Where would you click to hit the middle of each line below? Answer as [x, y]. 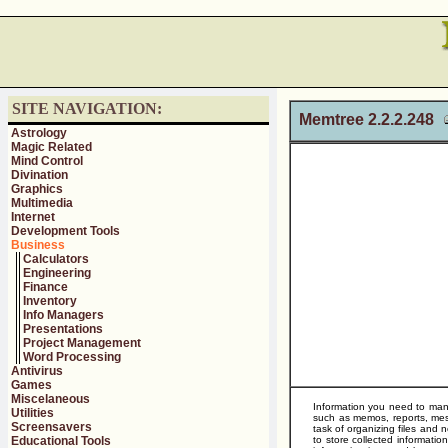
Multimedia [42, 203]
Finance [45, 287]
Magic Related [51, 147]
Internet [33, 217]
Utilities [32, 413]
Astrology [39, 133]
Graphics [37, 189]
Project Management [82, 343]
